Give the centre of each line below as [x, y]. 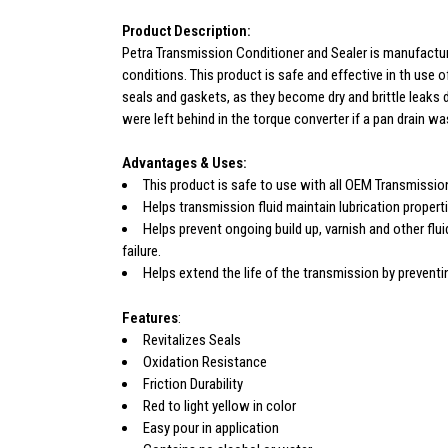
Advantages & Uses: [184, 163]
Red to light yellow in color [219, 405]
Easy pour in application [211, 427]
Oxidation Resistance [205, 361]
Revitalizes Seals [192, 339]
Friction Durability [193, 383]
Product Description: [186, 31]
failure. [141, 251]
